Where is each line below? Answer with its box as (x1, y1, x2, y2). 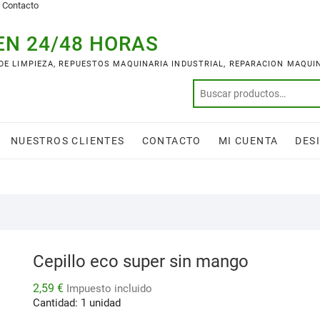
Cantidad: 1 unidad (33, 296, 121, 310)
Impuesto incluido (66, 282, 152, 296)
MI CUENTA (218, 135, 279, 147)
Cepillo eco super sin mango (33, 251, 249, 272)
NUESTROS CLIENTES (10, 135, 125, 147)
